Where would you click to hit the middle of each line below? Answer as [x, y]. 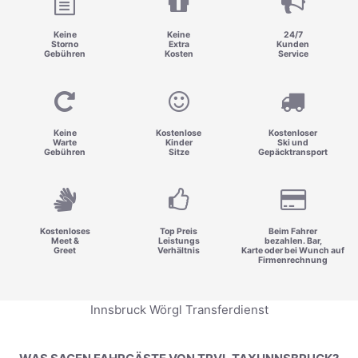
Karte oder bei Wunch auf [293, 250]
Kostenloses [65, 231]
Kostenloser [293, 133]
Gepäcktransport [293, 152]
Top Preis [179, 231]
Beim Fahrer [293, 231]
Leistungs [179, 241]
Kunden [293, 45]
